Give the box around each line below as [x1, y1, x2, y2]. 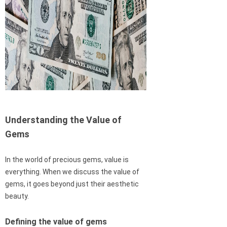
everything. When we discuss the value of [5, 168, 139, 176]
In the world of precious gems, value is [5, 156, 129, 164]
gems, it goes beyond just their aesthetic [5, 180, 139, 188]
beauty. [5, 192, 29, 201]
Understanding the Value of [5, 115, 122, 126]
